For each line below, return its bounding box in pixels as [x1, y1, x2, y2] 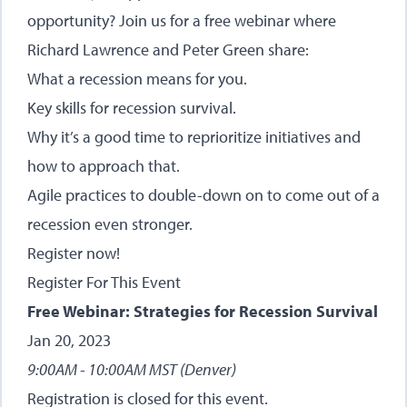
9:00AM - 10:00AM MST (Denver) [27, 359, 236, 380]
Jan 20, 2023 [27, 330, 111, 351]
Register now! [27, 243, 120, 263]
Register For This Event [27, 272, 181, 293]
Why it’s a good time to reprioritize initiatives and [27, 126, 361, 147]
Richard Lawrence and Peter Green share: [27, 39, 309, 60]
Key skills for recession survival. [27, 97, 236, 118]
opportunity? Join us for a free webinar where [27, 10, 336, 31]
